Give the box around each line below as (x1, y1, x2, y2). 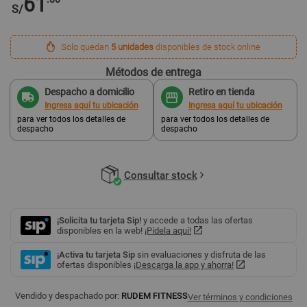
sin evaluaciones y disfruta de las (135, 249, 266, 260)
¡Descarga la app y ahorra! (134, 259, 234, 270)
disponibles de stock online (153, 41, 261, 52)
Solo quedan (61, 41, 112, 52)
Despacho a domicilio (44, 86, 134, 97)
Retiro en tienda (188, 86, 255, 97)
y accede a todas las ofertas (141, 214, 253, 225)
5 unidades (111, 41, 154, 52)
